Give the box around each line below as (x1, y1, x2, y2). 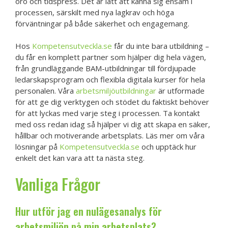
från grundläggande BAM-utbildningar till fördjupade (15, 63, 196, 74)
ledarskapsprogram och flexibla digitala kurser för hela (15, 74, 205, 85)
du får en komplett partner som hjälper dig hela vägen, (15, 52, 206, 63)
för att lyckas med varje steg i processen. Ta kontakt (15, 108, 200, 119)
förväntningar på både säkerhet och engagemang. (15, 18, 189, 28)
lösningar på (15, 141, 60, 152)
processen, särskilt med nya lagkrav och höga (15, 7, 174, 17)
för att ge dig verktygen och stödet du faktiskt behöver (15, 97, 209, 107)
